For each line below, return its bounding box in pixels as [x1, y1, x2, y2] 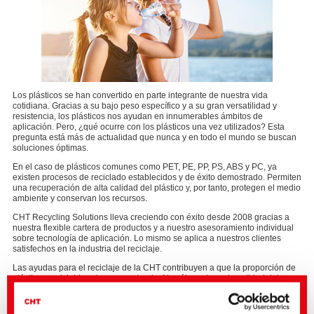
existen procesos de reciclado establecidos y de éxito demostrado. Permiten [13, 172, 301, 183]
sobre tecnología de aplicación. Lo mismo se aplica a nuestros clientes [13, 233, 281, 244]
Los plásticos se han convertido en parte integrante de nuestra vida [13, 90, 268, 101]
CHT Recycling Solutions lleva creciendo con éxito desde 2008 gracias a [13, 212, 289, 223]
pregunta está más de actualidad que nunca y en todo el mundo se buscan [13, 132, 296, 143]
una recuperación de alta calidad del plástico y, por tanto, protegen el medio [13, 183, 301, 193]
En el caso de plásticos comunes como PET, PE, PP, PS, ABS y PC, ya [13, 162, 277, 172]
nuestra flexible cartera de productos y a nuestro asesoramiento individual [13, 223, 294, 233]
